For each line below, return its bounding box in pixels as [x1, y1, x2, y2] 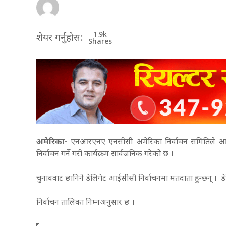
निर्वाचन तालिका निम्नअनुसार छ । [36, 198, 137, 209]
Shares [88, 37, 112, 47]
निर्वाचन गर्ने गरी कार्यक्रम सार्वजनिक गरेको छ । [36, 149, 176, 160]
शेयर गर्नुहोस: [36, 32, 83, 45]
